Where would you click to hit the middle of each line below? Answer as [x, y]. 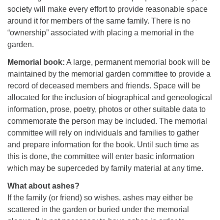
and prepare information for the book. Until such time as [103, 144]
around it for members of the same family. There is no [99, 21]
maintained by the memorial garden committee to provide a [109, 74]
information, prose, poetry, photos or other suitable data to [107, 109]
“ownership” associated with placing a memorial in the [101, 32]
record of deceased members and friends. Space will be [104, 85]
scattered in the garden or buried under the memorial [98, 209]
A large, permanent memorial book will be [137, 62]
